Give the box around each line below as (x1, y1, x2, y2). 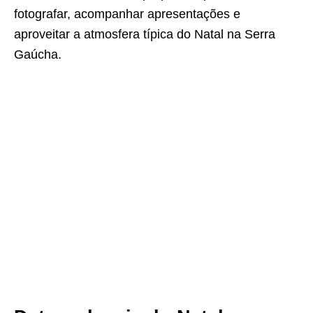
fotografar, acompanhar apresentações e (14, 7, 240, 21)
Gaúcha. (14, 48, 61, 61)
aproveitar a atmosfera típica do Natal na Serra (14, 27, 275, 41)
